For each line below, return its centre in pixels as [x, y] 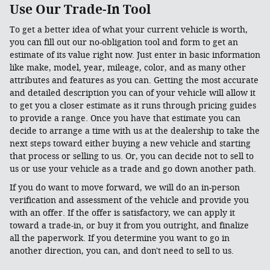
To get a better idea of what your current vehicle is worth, [129, 30]
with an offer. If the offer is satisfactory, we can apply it [122, 213]
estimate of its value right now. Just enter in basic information [135, 55]
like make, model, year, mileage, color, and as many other [128, 68]
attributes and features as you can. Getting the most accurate [134, 80]
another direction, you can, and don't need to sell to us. [122, 251]
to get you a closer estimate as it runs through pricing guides [133, 106]
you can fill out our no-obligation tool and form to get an [124, 42]
